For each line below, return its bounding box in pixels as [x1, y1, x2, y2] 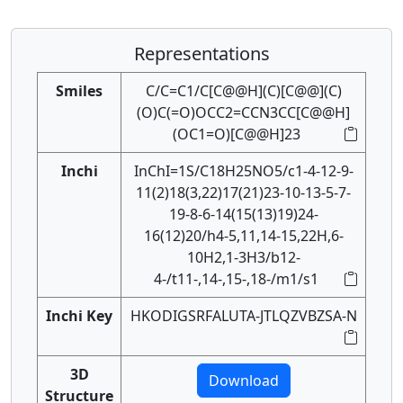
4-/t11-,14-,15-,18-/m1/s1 [154, 269, 318, 289]
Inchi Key [46, 306, 112, 326]
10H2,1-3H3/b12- [186, 247, 300, 267]
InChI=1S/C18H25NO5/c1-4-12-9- [133, 161, 354, 181]
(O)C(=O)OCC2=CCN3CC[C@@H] [137, 103, 350, 122]
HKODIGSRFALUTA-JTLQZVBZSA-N [130, 306, 357, 326]
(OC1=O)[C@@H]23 [172, 124, 300, 144]
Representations [133, 41, 270, 66]
